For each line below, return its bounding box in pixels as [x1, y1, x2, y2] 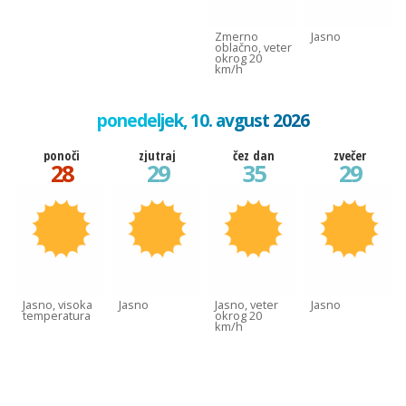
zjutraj [139, 147, 176, 165]
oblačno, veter [215, 39, 292, 56]
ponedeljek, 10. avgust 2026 [97, 108, 309, 133]
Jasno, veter [215, 296, 278, 314]
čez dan [232, 147, 275, 165]
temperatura [23, 307, 91, 324]
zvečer [333, 147, 366, 165]
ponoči [43, 147, 80, 165]
